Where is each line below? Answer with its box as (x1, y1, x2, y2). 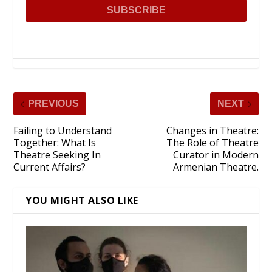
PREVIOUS (28, 98, 80, 109)
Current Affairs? (13, 160, 86, 174)
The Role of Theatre (166, 136, 259, 150)
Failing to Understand (13, 124, 112, 138)
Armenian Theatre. (172, 160, 259, 174)
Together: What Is (13, 136, 97, 150)
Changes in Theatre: (166, 124, 259, 138)
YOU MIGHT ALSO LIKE (25, 194, 138, 208)
